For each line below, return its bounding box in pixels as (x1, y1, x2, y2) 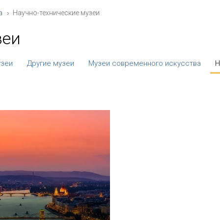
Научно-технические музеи (13, 9, 100, 17)
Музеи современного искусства (88, 59, 201, 68)
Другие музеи (27, 59, 74, 68)
